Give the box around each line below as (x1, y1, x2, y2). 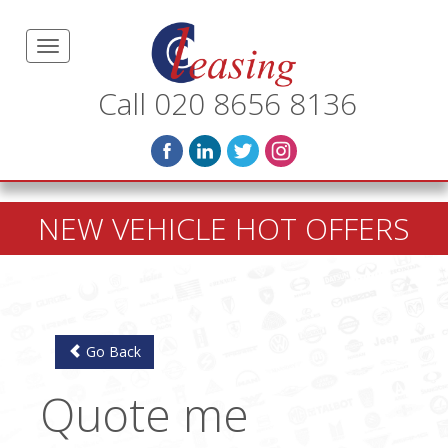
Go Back (82, 341, 141, 361)
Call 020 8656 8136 (97, 82, 357, 124)
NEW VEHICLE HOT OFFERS (38, 207, 410, 249)
